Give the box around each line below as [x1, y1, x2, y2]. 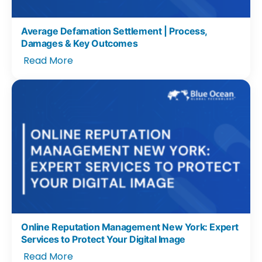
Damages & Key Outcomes [21, 37, 138, 49]
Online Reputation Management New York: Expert [21, 221, 239, 233]
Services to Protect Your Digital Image [21, 233, 185, 246]
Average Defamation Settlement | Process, [21, 25, 208, 37]
